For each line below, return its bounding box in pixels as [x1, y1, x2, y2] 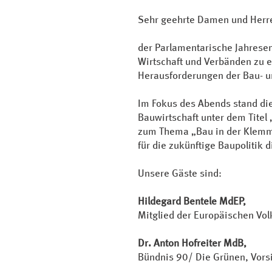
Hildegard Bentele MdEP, [138, 195, 246, 206]
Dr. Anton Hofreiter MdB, [138, 237, 246, 248]
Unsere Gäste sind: [138, 167, 222, 178]
